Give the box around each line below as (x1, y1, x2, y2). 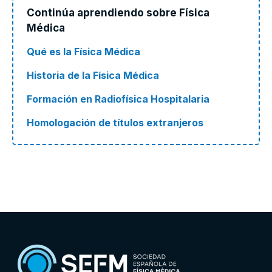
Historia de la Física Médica (27, 69, 160, 81)
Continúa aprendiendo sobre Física (27, 6, 210, 19)
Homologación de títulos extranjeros (27, 116, 204, 129)
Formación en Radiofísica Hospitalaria (27, 92, 210, 105)
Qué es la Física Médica (27, 45, 141, 58)
